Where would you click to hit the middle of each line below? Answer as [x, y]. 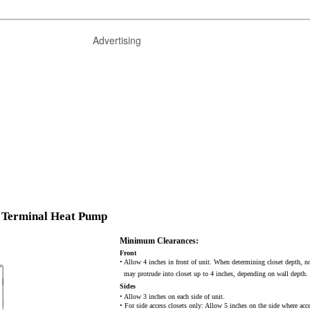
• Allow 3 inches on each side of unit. [172, 297]
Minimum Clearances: [159, 241]
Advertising [117, 40]
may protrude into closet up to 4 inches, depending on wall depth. [216, 274]
